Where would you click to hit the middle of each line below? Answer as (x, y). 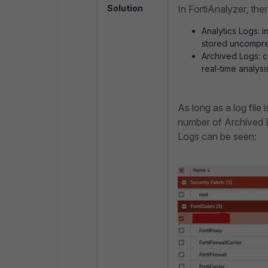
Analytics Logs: (232, 31)
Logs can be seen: (217, 136)
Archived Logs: (232, 56)
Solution (125, 8)
